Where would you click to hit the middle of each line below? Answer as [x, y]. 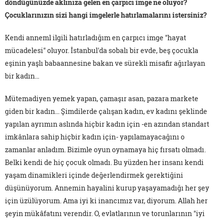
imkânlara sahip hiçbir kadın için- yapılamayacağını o [95, 137]
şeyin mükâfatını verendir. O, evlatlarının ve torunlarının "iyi [105, 213]
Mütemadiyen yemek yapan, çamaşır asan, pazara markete [102, 98]
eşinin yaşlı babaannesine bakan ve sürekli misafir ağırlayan [105, 63]
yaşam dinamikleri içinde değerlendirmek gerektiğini [94, 175]
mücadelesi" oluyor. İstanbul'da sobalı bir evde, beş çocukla [102, 50]
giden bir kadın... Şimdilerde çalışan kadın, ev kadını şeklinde [106, 111]
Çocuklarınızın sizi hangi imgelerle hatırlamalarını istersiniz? [106, 15]
